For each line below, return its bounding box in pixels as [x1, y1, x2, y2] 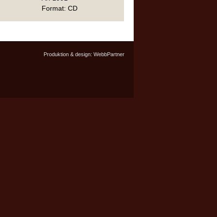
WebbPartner [93, 51, 124, 57]
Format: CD [42, 4, 77, 12]
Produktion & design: [44, 51, 93, 57]
